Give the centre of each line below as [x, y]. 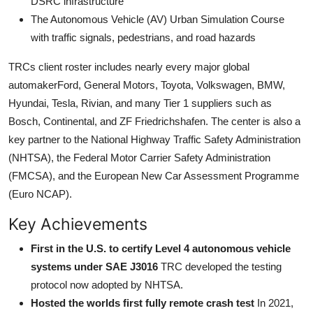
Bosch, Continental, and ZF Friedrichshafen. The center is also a [154, 121]
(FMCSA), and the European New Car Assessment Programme [154, 175]
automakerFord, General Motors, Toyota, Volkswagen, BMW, [147, 85]
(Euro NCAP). [40, 194]
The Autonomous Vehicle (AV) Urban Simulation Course [158, 19]
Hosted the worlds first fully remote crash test [143, 303]
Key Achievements [78, 224]
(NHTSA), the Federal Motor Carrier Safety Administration [139, 157]
